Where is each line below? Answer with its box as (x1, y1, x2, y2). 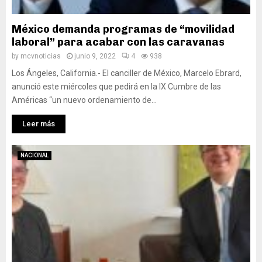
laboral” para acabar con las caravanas (12, 36, 225, 49)
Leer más (22, 119, 55, 128)
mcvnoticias (20, 52, 61, 60)
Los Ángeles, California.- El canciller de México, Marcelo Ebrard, (12, 68, 242, 78)
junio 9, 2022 (74, 52, 116, 60)
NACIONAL (20, 152, 49, 158)
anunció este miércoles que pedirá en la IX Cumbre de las (12, 82, 221, 91)
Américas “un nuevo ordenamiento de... (12, 95, 157, 105)
